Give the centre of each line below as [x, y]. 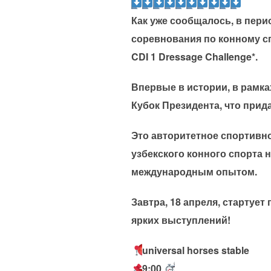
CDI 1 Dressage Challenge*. [194, 57]
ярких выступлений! [181, 220]
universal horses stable [196, 250]
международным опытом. [194, 171]
